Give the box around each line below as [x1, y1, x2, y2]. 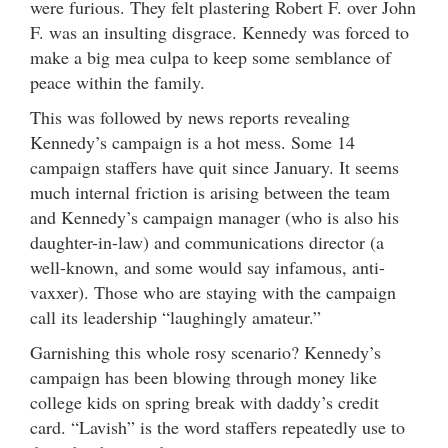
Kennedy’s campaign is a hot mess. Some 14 [30, 130, 355, 155]
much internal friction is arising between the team [30, 180, 390, 205]
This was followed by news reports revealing [30, 105, 350, 130]
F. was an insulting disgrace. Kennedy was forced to [30, 20, 409, 45]
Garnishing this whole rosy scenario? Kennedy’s [30, 340, 381, 365]
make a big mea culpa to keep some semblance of [30, 45, 391, 70]
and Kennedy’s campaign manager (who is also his [30, 205, 399, 230]
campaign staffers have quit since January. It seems [30, 155, 399, 180]
